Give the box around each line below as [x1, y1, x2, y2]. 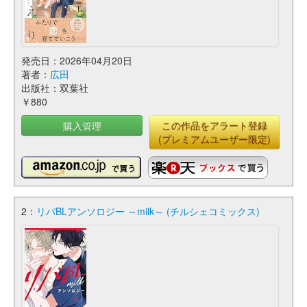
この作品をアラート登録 [162, 119, 267, 132]
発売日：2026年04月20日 [21, 53, 132, 67]
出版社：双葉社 [21, 81, 88, 95]
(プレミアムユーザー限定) [158, 132, 271, 146]
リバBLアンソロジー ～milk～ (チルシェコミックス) [36, 204, 260, 218]
